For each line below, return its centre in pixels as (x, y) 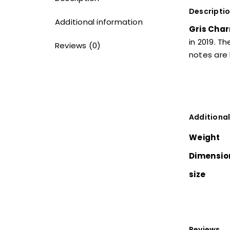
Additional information (99, 22)
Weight (204, 137)
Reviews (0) (78, 46)
